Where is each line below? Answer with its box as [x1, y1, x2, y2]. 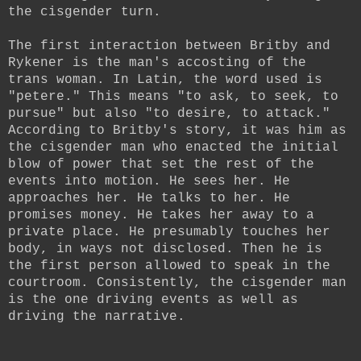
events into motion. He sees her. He [8, 173, 290, 189]
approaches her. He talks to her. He [8, 190, 290, 205]
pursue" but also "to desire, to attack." [8, 106, 330, 121]
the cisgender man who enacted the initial [8, 139, 338, 155]
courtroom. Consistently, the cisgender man [8, 275, 346, 290]
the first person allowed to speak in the [8, 258, 330, 273]
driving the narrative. [8, 309, 185, 324]
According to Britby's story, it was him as [8, 122, 346, 138]
